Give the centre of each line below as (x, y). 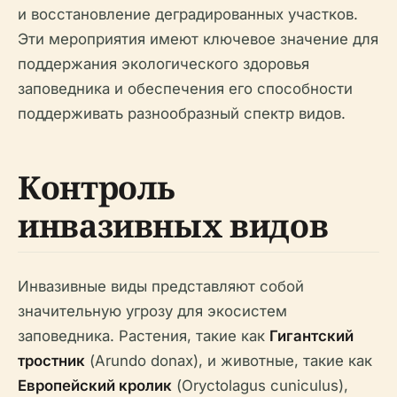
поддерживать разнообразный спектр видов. (182, 113)
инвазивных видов (173, 225)
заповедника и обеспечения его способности (185, 88)
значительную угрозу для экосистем (152, 311)
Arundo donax (144, 360)
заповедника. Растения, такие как (144, 335)
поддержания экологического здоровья (163, 63)
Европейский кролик (95, 385)
